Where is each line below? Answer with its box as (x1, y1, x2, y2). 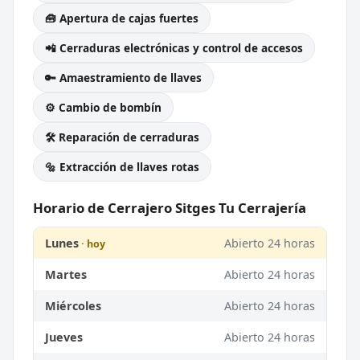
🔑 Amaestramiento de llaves (45, 70, 202, 86)
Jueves (45, 329, 83, 346)
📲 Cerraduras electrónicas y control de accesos (45, 40, 303, 56)
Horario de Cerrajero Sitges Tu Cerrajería (33, 198, 306, 218)
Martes (45, 267, 87, 283)
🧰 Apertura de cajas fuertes (45, 10, 198, 27)
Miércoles (45, 298, 101, 314)
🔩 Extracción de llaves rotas (45, 159, 199, 175)
